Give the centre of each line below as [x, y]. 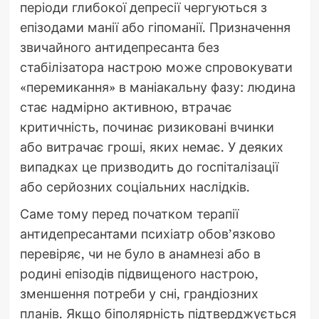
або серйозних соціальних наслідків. [135, 187]
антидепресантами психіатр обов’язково [147, 234]
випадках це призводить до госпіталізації [149, 167]
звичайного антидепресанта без [119, 47]
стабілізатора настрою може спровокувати [156, 67]
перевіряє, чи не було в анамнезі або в [140, 254]
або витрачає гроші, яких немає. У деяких [151, 147]
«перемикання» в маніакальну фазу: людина [157, 87]
